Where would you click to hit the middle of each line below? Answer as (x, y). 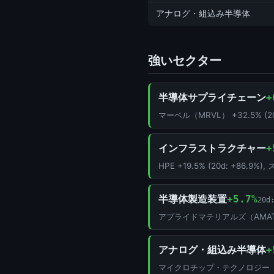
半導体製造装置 (193, 199)
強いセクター (185, 61)
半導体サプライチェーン (212, 98)
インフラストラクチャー (212, 148)
